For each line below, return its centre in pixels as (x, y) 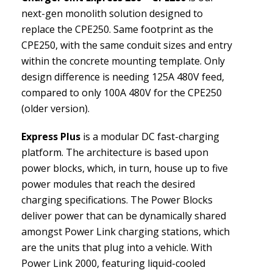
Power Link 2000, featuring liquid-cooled (113, 264)
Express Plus (51, 137)
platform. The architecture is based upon (115, 153)
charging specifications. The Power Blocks (117, 200)
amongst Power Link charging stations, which (126, 232)
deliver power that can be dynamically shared (124, 216)
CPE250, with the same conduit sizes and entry (127, 45)
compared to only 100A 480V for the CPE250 (122, 93)
